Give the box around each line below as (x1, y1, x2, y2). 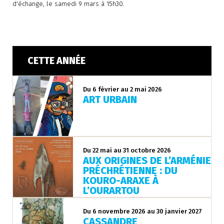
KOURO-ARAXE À (82, 174, 158, 187)
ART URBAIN (82, 93, 137, 106)
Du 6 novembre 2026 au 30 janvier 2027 (82, 207, 202, 215)
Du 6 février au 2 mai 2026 (82, 85, 162, 93)
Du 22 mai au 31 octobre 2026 (82, 146, 171, 154)
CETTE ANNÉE (27, 55, 85, 67)
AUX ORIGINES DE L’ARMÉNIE (82, 154, 211, 167)
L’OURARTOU (82, 184, 139, 197)
